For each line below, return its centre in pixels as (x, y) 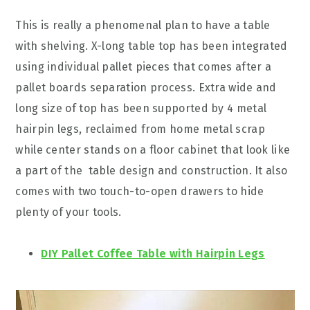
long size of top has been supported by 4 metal (141, 108)
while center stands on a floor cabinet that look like (153, 150)
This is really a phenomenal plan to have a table (143, 25)
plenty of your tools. (69, 212)
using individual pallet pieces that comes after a (144, 67)
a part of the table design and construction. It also (152, 171)
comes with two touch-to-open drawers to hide (140, 191)
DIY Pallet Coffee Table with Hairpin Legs (153, 254)
